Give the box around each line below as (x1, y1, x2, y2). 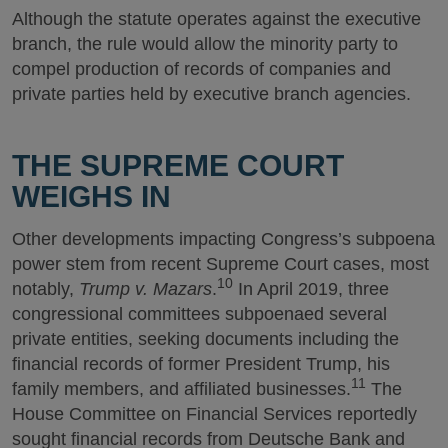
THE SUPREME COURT (12, 149, 344, 182)
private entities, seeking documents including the (12, 329, 399, 349)
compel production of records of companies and (12, 58, 391, 79)
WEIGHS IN (12, 180, 171, 213)
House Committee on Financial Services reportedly (12, 404, 417, 424)
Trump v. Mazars (79, 279, 212, 299)
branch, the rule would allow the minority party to (12, 33, 398, 54)
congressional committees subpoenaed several (12, 304, 387, 324)
